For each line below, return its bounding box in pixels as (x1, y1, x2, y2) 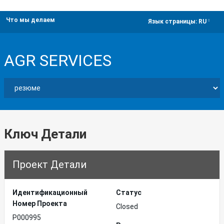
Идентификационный (12, 188, 87, 196)
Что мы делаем (6, 16, 55, 23)
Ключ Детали (4, 126, 86, 141)
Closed (116, 202, 138, 210)
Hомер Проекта (12, 199, 67, 207)
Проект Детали (12, 158, 86, 170)
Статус (116, 188, 141, 196)
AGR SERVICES (4, 51, 111, 70)
